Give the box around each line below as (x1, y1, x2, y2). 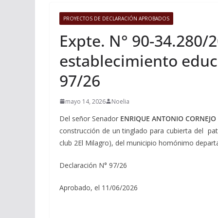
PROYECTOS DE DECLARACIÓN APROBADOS (63, 15, 169, 22)
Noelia (111, 97, 129, 106)
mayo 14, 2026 (65, 97, 106, 106)
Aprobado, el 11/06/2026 (59, 182, 138, 192)
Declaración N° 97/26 (59, 160, 127, 170)
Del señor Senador (59, 113, 121, 123)
